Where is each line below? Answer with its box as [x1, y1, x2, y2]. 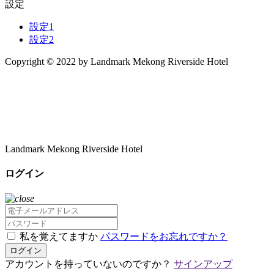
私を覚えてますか [17, 231, 100, 242]
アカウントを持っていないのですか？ [5, 259, 174, 270]
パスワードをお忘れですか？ [100, 231, 228, 242]
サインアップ [174, 259, 232, 270]
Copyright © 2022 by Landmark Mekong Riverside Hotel [5, 56, 228, 67]
